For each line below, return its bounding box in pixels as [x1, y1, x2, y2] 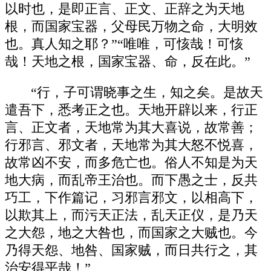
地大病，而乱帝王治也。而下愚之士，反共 [5, 172, 258, 188]
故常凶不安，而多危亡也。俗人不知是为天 [5, 155, 258, 170]
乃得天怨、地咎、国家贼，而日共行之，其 [5, 243, 258, 258]
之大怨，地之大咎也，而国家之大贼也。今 [5, 225, 258, 240]
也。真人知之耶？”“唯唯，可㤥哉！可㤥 [5, 37, 243, 52]
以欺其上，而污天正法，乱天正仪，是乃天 [5, 207, 258, 223]
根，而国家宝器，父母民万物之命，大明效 [5, 19, 258, 34]
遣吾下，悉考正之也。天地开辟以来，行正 [5, 102, 258, 117]
